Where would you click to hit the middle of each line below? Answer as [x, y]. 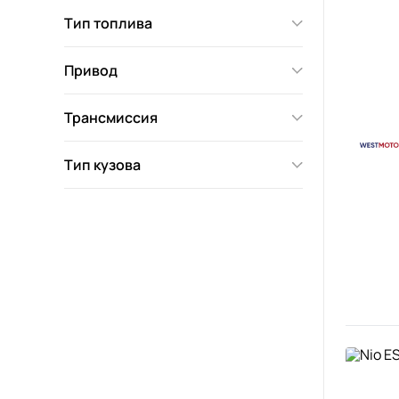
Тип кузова [102, 165]
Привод [91, 70]
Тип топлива [108, 23]
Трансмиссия [111, 118]
